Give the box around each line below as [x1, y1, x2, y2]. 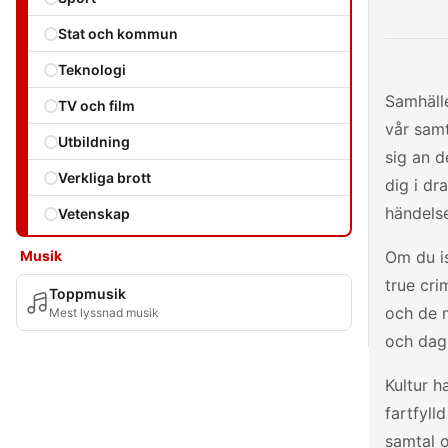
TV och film [58, 97, 135, 114]
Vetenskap [58, 205, 130, 222]
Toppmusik [49, 285, 126, 302]
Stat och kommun [58, 25, 178, 42]
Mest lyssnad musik [49, 305, 159, 320]
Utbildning [58, 133, 130, 150]
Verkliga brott [58, 169, 151, 186]
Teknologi [58, 61, 126, 78]
